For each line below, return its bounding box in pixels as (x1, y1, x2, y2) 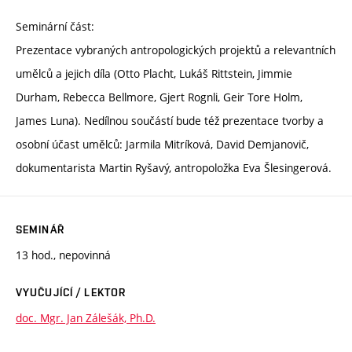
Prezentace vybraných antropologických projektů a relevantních (16, 42, 335, 57)
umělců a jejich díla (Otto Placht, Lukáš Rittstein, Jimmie (16, 65, 292, 81)
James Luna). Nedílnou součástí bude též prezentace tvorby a (16, 112, 324, 128)
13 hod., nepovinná (16, 247, 111, 262)
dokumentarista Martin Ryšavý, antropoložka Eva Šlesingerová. (16, 159, 332, 175)
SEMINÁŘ (16, 222, 64, 236)
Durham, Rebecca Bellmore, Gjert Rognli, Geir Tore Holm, (16, 89, 302, 104)
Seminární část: (16, 18, 94, 34)
